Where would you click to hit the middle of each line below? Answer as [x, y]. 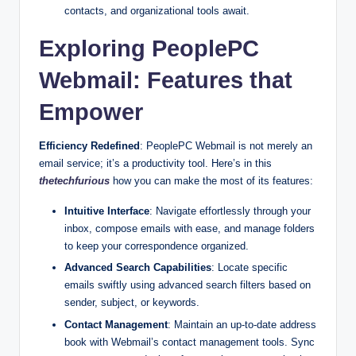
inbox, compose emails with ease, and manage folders [190, 229]
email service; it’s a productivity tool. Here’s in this [155, 164]
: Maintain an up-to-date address [242, 324]
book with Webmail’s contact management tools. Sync [190, 342]
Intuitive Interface [107, 211]
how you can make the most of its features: [211, 181]
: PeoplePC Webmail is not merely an [226, 146]
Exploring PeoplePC [149, 49]
